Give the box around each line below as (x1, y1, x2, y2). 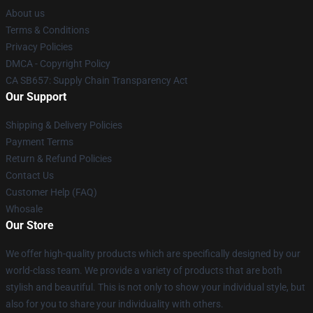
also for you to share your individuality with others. (6, 298, 224, 310)
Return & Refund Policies (6, 153, 112, 164)
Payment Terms (6, 136, 73, 147)
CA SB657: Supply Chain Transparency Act (6, 75, 188, 86)
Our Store (6, 219, 54, 232)
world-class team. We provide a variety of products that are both (6, 265, 282, 276)
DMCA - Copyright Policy (6, 58, 110, 69)
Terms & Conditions (6, 24, 89, 36)
